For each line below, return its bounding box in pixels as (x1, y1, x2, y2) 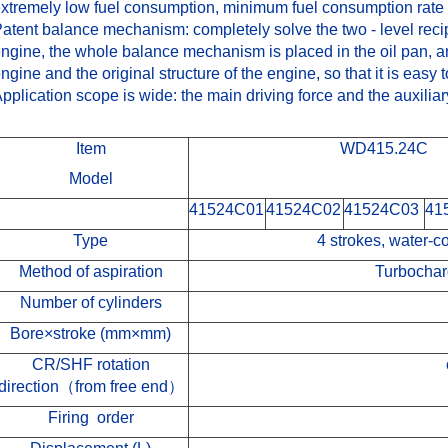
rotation (92, 355, 150, 373)
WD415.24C (339, 139, 428, 157)
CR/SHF (31, 355, 93, 373)
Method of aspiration (18, 262, 163, 280)
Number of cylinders (19, 293, 162, 311)
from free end (74, 377, 168, 395)
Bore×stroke (10, 324, 97, 342)
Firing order (47, 408, 134, 426)
